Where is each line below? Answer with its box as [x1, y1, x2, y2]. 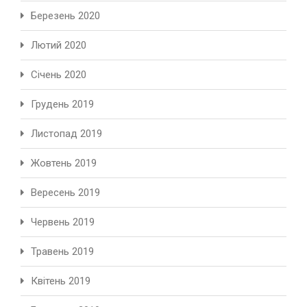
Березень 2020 [31, 10, 100, 23]
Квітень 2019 [31, 275, 90, 288]
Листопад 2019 [31, 127, 102, 140]
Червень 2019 [31, 216, 95, 229]
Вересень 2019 [31, 186, 100, 199]
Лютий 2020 [31, 39, 86, 52]
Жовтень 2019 [31, 157, 97, 170]
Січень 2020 [31, 69, 86, 82]
